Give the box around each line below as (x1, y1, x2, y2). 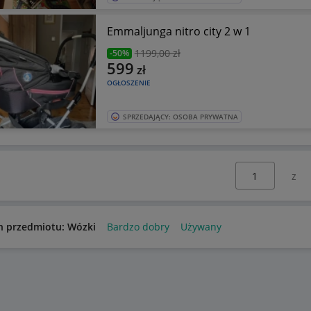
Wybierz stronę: (218, 162, 292, 175)
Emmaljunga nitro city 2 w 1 (106, 24, 251, 39)
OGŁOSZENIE (106, 78, 151, 87)
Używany (180, 220, 221, 233)
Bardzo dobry (106, 220, 169, 233)
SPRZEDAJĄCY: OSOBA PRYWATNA (122, 112, 238, 121)
